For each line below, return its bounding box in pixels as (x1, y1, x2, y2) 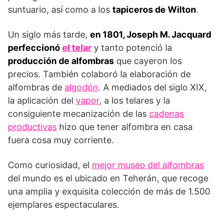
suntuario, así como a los (8, 4, 112, 15)
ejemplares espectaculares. (8, 199, 119, 210)
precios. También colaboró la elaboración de (8, 68, 191, 79)
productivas (8, 121, 57, 132)
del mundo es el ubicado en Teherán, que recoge (8, 173, 208, 183)
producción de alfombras (8, 55, 114, 66)
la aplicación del (8, 95, 76, 106)
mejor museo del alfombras (92, 159, 204, 170)
